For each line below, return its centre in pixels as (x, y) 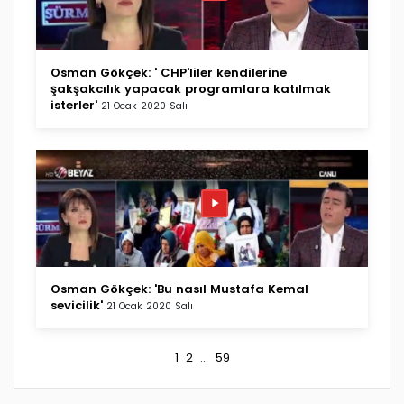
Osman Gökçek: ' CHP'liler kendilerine (169, 72)
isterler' (74, 105)
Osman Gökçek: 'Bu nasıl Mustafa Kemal (179, 289)
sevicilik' (77, 305)
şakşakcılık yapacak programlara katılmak (191, 88)
